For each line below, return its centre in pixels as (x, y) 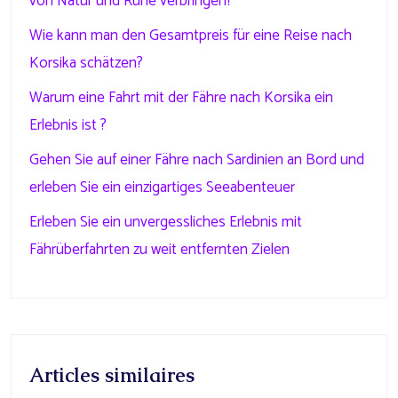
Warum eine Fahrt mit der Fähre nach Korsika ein (181, 98)
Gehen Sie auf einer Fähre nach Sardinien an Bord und (197, 160)
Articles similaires (112, 375)
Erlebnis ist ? (68, 125)
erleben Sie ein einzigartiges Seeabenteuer (162, 187)
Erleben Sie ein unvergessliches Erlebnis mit (166, 222)
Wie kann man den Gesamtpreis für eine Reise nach (191, 36)
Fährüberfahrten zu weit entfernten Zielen (159, 250)
